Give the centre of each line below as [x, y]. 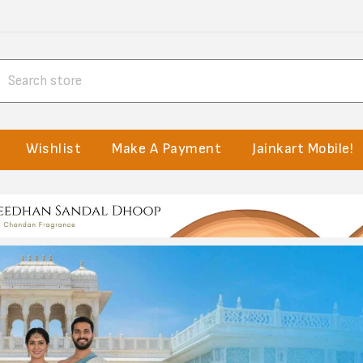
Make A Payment [167, 149]
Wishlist [54, 149]
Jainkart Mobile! [303, 149]
